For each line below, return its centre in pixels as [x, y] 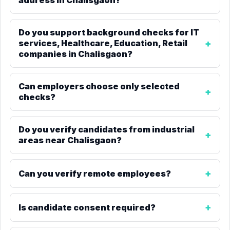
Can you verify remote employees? [95, 173]
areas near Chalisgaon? [70, 140]
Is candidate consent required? [87, 207]
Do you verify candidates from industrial [107, 129]
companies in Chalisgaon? [75, 54]
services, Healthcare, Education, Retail [103, 43]
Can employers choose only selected [99, 86]
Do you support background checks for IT [109, 32]
